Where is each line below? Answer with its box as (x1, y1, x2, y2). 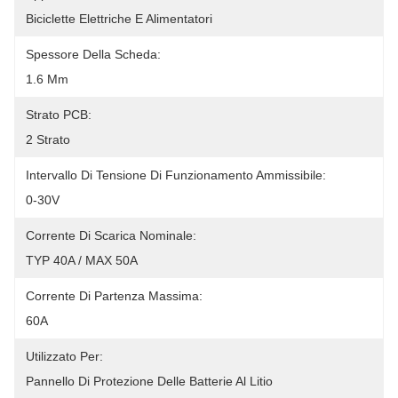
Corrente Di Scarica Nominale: (26, 228, 196, 243)
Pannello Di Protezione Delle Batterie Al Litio (26, 374, 273, 388)
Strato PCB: (26, 107, 92, 122)
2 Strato (26, 132, 70, 147)
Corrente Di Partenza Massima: (26, 289, 203, 303)
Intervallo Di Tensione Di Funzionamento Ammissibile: (26, 168, 326, 182)
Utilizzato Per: (26, 349, 103, 363)
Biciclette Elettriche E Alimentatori (26, 12, 212, 26)
